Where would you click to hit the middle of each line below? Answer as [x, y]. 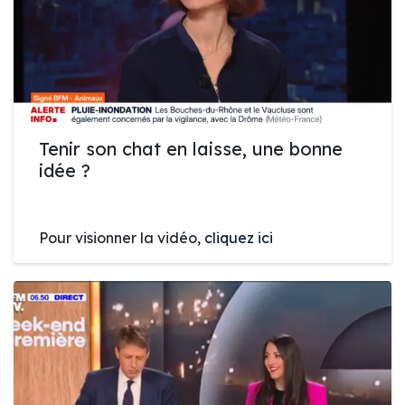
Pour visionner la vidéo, [122, 238]
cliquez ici [239, 238]
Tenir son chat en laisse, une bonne [191, 149]
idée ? [65, 171]
